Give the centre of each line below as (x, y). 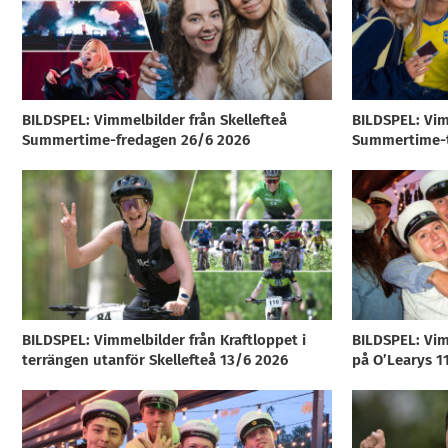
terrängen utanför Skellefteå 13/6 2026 (154, 359)
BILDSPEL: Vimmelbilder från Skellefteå (154, 119)
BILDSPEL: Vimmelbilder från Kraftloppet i (163, 339)
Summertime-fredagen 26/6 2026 (135, 139)
